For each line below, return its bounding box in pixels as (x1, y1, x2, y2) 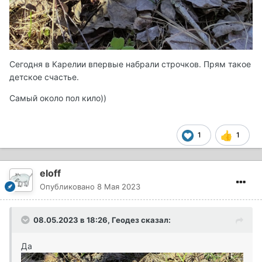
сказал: (139, 215, 171, 225)
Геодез (112, 215, 139, 225)
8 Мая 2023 (97, 181, 140, 191)
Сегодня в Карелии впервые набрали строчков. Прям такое (9, 58, 251, 69)
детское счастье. (9, 71, 81, 82)
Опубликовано (40, 181, 97, 191)
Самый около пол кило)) (9, 92, 109, 103)
